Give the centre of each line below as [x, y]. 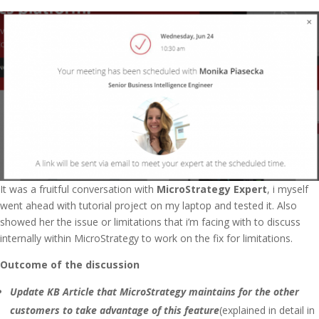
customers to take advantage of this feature [115, 310]
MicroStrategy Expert [212, 189]
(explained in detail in [267, 310]
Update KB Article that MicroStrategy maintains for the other [155, 292]
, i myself [288, 189]
